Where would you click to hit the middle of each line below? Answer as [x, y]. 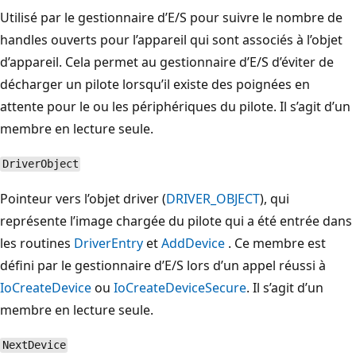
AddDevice [193, 243]
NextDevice [34, 345]
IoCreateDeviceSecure [180, 287]
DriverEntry [108, 243]
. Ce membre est [275, 243]
